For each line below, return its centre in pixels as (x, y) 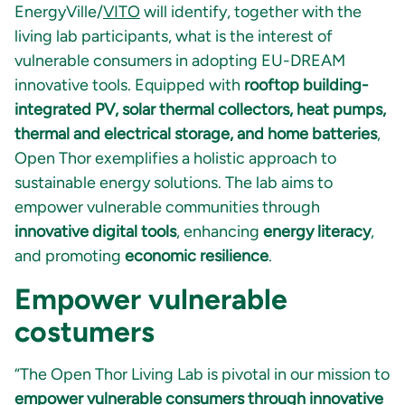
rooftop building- (306, 85)
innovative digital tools (95, 232)
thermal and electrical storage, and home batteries (196, 134)
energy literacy (317, 232)
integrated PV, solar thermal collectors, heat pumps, (200, 110)
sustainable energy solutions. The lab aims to (174, 183)
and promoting (70, 256)
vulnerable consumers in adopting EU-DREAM (180, 61)
